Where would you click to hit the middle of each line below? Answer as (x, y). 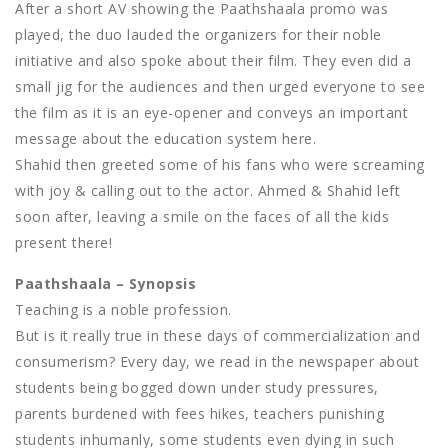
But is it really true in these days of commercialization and (217, 336)
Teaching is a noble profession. (123, 310)
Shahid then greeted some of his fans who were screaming (220, 165)
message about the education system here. (165, 139)
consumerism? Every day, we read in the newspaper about (217, 362)
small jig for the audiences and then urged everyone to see (220, 87)
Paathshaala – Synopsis (105, 284)
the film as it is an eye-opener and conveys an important (211, 113)
